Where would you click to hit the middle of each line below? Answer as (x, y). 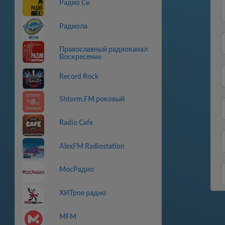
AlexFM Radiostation (92, 146)
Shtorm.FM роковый (92, 100)
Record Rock (79, 77)
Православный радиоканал (103, 50)
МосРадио (76, 170)
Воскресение (80, 58)
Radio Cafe (76, 123)
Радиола (73, 26)
